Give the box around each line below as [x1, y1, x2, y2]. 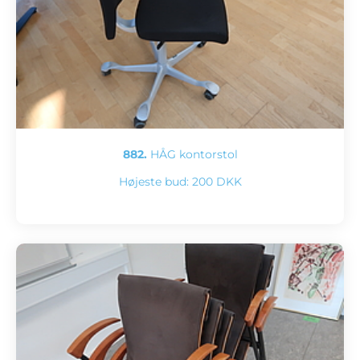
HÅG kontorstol [146, 147, 238, 162]
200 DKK [191, 174, 242, 190]
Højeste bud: [118, 174, 192, 190]
